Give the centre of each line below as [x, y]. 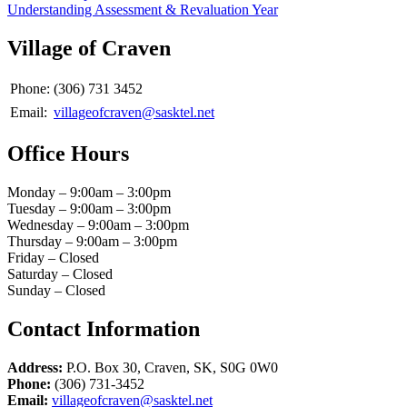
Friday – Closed [53, 258]
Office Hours [68, 154]
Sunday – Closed [56, 291]
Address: [35, 368]
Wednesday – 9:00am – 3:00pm [98, 225]
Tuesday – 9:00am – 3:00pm [89, 209]
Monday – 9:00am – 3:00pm [89, 193]
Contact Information [104, 329]
